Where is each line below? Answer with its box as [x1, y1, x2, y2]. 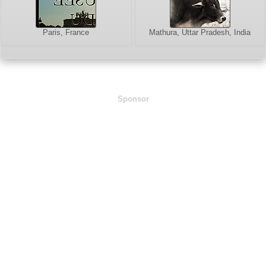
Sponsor [117, 94, 149, 104]
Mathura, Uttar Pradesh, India [149, 28, 251, 37]
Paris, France [43, 28, 90, 37]
